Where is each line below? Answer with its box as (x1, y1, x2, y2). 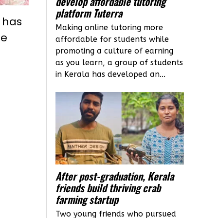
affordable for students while (55, 35, 169, 44)
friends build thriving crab (55, 180, 161, 195)
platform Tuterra (55, 5, 123, 21)
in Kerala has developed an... (55, 70, 166, 79)
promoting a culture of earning (55, 46, 174, 56)
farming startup (55, 191, 119, 207)
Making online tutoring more (55, 23, 163, 33)
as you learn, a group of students (55, 58, 183, 68)
